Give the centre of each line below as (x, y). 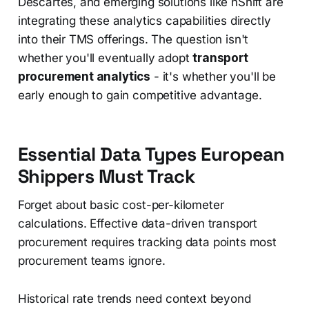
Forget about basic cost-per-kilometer (121, 205)
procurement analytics (84, 77)
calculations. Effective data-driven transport (138, 224)
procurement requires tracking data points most (147, 242)
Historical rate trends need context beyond (134, 299)
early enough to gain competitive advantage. (140, 96)
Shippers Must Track (106, 177)
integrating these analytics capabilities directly (144, 21)
